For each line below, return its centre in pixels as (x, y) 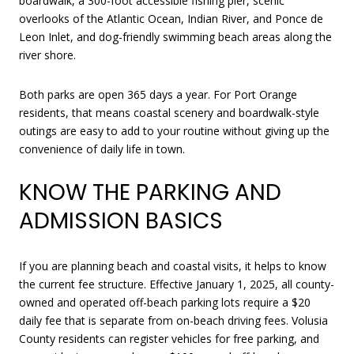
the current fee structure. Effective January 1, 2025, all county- (177, 284)
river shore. (47, 55)
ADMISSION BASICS (121, 221)
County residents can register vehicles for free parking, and (169, 338)
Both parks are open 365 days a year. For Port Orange (158, 94)
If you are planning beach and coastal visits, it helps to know (173, 265)
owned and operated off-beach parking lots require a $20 (165, 302)
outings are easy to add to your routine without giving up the (174, 130)
